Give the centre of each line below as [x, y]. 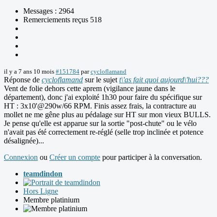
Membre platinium [51, 200]
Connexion [21, 157]
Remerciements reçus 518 [62, 20]
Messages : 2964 [49, 11]
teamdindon [43, 174]
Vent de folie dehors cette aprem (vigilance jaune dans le [90, 89]
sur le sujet [101, 80]
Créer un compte [75, 157]
